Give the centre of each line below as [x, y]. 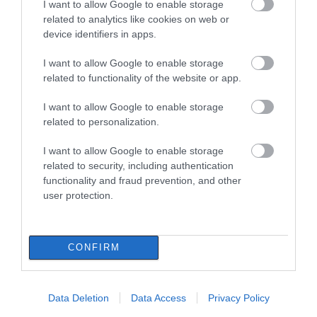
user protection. [78, 195]
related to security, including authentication [138, 165]
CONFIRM [94, 247]
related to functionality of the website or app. [142, 77]
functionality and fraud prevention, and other [142, 180]
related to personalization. [101, 121]
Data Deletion [78, 298]
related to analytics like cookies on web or [136, 19]
